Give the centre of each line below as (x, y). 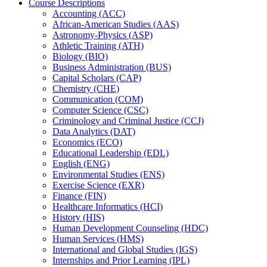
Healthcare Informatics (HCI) (108, 207)
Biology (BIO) (80, 57)
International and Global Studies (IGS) (125, 250)
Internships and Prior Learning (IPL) (121, 260)
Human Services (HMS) (98, 239)
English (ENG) (81, 164)
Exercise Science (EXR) (98, 185)
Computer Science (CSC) (100, 110)
